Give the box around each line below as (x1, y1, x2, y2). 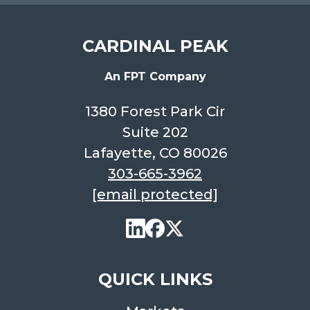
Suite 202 (122, 124, 188, 141)
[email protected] (92, 186, 218, 203)
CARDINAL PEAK (82, 36, 228, 57)
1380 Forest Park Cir (85, 103, 225, 120)
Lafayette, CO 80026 (83, 145, 227, 162)
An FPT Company (104, 70, 206, 84)
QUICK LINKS (98, 269, 212, 290)
